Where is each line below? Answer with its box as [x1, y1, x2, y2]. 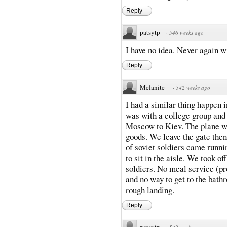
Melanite [140, 82, 165, 92]
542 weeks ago [176, 83, 210, 91]
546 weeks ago [169, 28, 204, 36]
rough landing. [126, 183, 174, 196]
